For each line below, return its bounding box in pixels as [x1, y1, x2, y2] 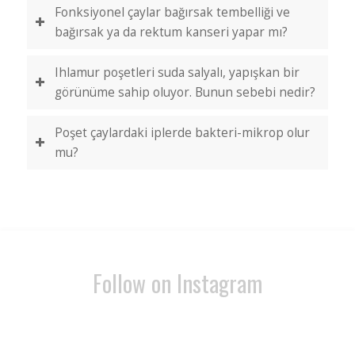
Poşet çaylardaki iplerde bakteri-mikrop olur [54, 124, 310, 141]
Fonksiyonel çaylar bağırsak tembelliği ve [54, 4, 290, 21]
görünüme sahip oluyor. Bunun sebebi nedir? [54, 84, 315, 101]
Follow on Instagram [92, 266, 262, 300]
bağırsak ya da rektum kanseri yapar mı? [54, 24, 288, 40]
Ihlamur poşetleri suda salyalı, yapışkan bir [54, 64, 300, 81]
